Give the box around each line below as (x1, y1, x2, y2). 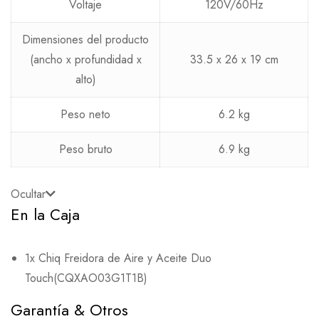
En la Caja (11, 203, 80, 226)
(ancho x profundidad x (29, 51, 142, 68)
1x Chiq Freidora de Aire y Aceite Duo (25, 250, 211, 266)
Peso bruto (58, 141, 113, 157)
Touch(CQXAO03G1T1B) (25, 270, 147, 286)
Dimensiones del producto (22, 31, 149, 48)
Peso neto (61, 106, 110, 122)
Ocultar (11, 186, 46, 202)
